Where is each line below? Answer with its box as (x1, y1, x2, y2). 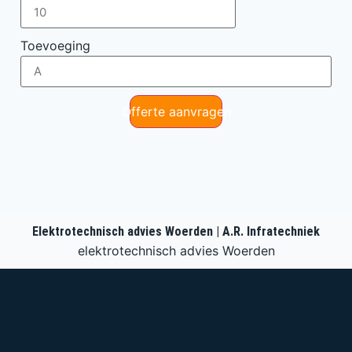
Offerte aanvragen (121, 103, 231, 119)
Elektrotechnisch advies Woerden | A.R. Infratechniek (32, 224, 320, 240)
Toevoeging (20, 37, 90, 53)
